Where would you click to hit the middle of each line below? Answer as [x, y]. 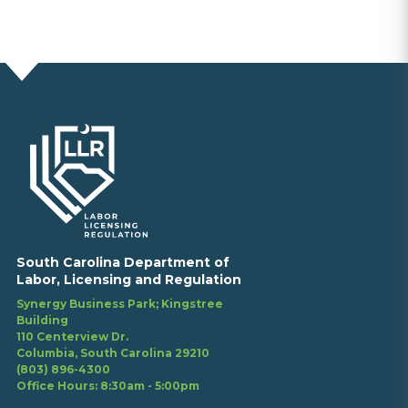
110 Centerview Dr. [72, 336]
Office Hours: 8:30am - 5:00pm [108, 385]
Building [42, 320]
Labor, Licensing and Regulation [129, 279]
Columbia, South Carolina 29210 [113, 352]
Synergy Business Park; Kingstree [120, 303]
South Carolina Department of [123, 262]
